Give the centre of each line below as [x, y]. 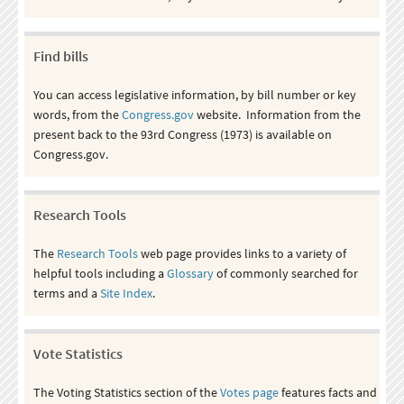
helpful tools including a [100, 273]
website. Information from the [277, 114]
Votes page [249, 392]
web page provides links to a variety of [242, 253]
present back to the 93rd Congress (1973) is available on [182, 134]
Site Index [126, 293]
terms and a [66, 293]
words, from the [77, 114]
